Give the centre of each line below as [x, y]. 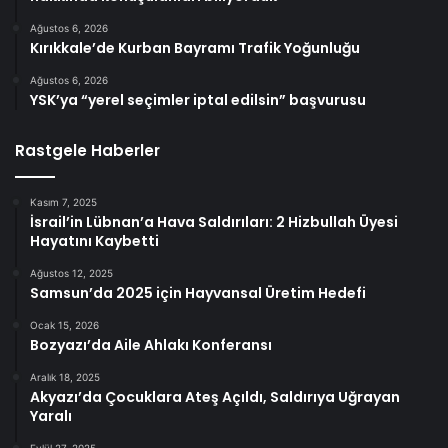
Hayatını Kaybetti [94, 241]
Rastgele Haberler [87, 151]
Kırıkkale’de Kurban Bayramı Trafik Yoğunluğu [195, 48]
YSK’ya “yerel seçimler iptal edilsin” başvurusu [198, 100]
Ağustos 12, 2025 [71, 273]
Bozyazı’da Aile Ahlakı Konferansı [151, 345]
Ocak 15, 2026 [64, 325]
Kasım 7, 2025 [63, 202]
